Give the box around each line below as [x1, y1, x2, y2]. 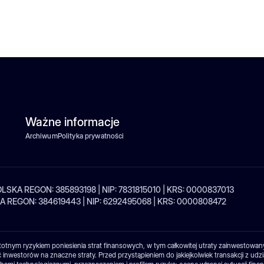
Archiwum [25, 131, 58, 140]
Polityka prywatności [57, 131, 124, 140]
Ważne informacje [25, 114, 120, 129]
